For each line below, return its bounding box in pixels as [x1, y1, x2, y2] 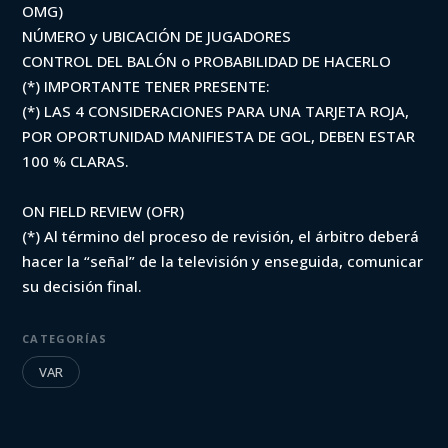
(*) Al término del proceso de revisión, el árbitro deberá [22, 226, 420, 246]
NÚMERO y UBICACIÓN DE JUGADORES [22, 26, 292, 46]
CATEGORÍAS [22, 331, 108, 346]
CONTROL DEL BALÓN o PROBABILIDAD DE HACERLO [22, 51, 392, 71]
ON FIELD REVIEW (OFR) [22, 201, 185, 221]
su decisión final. [22, 276, 143, 296]
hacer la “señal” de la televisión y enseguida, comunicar [22, 251, 424, 271]
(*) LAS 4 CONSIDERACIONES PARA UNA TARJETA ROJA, [22, 101, 410, 121]
